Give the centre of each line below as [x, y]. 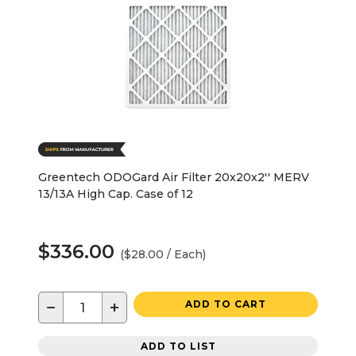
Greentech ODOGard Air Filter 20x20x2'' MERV [174, 178]
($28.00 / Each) [163, 255]
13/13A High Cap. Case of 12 [116, 194]
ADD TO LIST [178, 346]
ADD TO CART [226, 304]
